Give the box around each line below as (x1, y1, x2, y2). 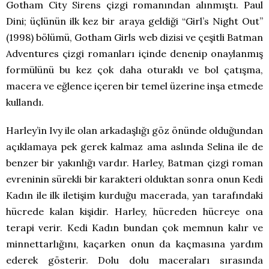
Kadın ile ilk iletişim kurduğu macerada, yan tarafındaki (6, 189, 263, 202)
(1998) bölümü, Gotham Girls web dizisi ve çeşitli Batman (6, 31, 263, 44)
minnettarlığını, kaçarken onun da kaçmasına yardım (6, 238, 263, 250)
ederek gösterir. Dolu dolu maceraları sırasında (6, 254, 263, 267)
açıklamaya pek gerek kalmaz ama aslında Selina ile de (6, 141, 263, 153)
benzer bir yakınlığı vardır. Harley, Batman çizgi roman (6, 157, 263, 169)
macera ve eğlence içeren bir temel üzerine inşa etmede (6, 80, 263, 92)
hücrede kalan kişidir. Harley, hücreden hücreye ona (6, 205, 263, 218)
